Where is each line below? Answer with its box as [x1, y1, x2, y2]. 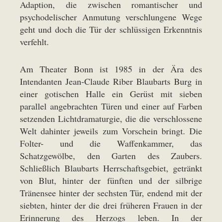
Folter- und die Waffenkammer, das [20, 137, 202, 149]
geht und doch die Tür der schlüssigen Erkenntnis [20, 23, 202, 35]
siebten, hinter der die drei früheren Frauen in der [20, 199, 202, 211]
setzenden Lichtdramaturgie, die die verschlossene [20, 112, 202, 124]
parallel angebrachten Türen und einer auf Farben [20, 100, 202, 112]
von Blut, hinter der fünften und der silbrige [20, 174, 202, 186]
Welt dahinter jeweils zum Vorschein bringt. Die [20, 124, 202, 137]
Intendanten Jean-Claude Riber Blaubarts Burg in [20, 75, 202, 87]
